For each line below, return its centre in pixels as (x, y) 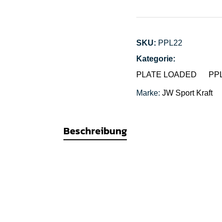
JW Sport (178, 93)
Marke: (149, 93)
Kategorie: (156, 59)
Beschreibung (95, 131)
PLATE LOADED (166, 75)
